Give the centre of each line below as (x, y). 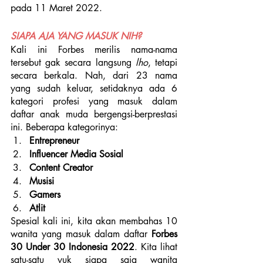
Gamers (45, 195)
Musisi (42, 181)
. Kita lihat (156, 247)
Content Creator (61, 168)
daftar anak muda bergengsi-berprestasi (94, 114)
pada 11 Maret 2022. (56, 8)
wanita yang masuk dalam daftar (81, 234)
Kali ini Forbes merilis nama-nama (94, 50)
